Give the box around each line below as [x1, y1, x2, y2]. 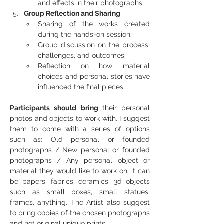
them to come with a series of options [10, 125, 150, 133]
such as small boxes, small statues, [10, 188, 150, 196]
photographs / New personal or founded [10, 146, 150, 154]
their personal [102, 104, 150, 112]
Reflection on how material [38, 62, 150, 70]
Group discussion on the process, [38, 41, 150, 49]
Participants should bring [10, 104, 102, 112]
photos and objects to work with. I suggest [10, 114, 150, 122]
